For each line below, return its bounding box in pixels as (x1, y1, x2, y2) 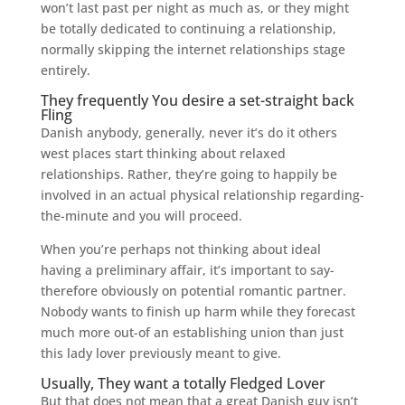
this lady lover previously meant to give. (40, 344, 281, 362)
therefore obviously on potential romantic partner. (40, 282, 346, 299)
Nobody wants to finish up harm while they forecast (40, 303, 355, 320)
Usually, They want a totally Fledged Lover (40, 373, 325, 393)
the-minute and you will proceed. (40, 207, 242, 224)
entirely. (40, 61, 90, 79)
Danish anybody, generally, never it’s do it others (40, 124, 337, 141)
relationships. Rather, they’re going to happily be (40, 165, 337, 183)
